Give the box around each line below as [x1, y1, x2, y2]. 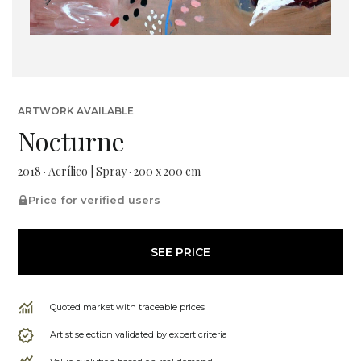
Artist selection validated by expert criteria [50, 329, 227, 340]
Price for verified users [28, 193, 160, 206]
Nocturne [18, 123, 125, 158]
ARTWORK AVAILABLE [18, 105, 134, 117]
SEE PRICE [151, 244, 210, 259]
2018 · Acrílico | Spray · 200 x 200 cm [18, 164, 201, 179]
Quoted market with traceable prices [50, 301, 205, 313]
